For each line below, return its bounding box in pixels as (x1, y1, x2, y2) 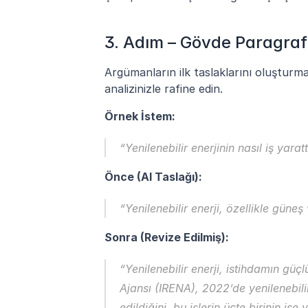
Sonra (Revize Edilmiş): (104, 230, 229, 244)
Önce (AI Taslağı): (104, 169, 202, 184)
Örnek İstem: (104, 109, 175, 123)
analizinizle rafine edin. (104, 81, 223, 96)
